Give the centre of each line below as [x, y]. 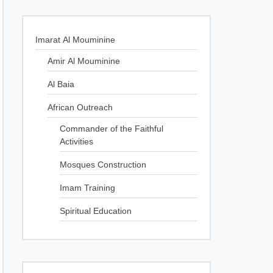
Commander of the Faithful [112, 129]
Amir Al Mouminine [84, 61]
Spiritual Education [96, 211]
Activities [76, 141]
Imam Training [87, 188]
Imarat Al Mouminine [75, 40]
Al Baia [61, 84]
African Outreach [80, 107]
